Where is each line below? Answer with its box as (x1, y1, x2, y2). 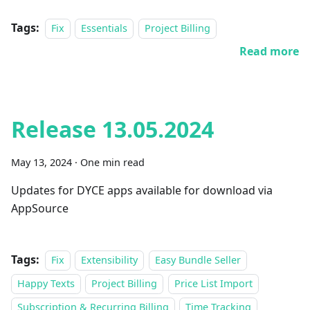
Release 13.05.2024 (11, 114, 214, 144)
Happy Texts (17, 277, 75, 290)
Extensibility (81, 253, 138, 266)
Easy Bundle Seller (154, 253, 241, 266)
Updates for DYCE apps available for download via (11, 183, 273, 198)
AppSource (11, 201, 69, 216)
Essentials (81, 21, 128, 35)
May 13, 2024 (11, 156, 72, 169)
